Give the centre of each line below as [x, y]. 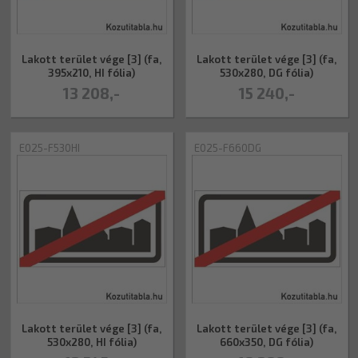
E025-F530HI [49, 147]
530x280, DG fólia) [267, 72]
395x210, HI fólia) [91, 72]
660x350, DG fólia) [267, 342]
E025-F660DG [227, 147]
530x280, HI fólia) [91, 342]
